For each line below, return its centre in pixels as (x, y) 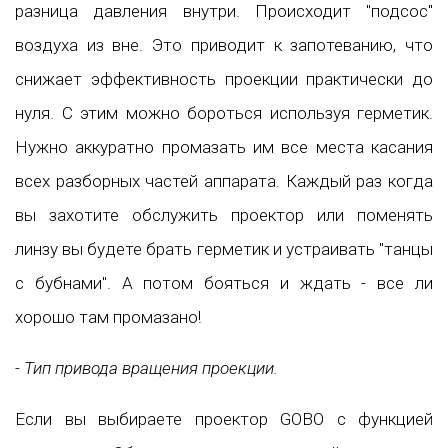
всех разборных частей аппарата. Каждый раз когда (224, 181)
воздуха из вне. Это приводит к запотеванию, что (224, 45)
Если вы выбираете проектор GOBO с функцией (224, 419)
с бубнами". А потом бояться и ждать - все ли (224, 283)
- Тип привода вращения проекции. (146, 368)
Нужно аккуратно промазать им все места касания (224, 147)
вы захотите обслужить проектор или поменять (224, 215)
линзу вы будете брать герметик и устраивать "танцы (224, 249)
